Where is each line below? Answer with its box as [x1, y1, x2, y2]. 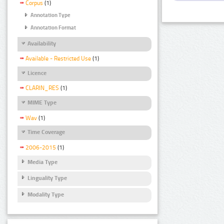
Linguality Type [27, 174, 67, 182]
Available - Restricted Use [25, 55, 91, 62]
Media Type [27, 158, 57, 165]
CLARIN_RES [25, 84, 59, 92]
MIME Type [27, 99, 56, 106]
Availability [27, 39, 56, 47]
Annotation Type [30, 12, 70, 19]
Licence [27, 69, 46, 77]
